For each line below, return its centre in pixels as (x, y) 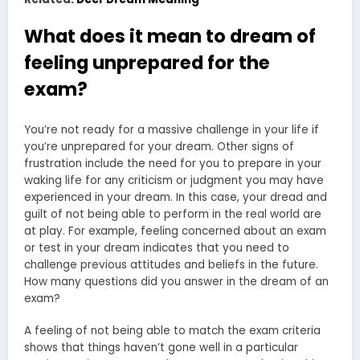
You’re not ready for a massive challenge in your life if (172, 129)
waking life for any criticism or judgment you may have (174, 180)
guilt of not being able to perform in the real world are (173, 214)
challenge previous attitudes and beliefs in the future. (171, 264)
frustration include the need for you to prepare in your (173, 163)
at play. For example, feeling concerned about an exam (175, 231)
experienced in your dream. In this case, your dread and (176, 197)
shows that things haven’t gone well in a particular (161, 348)
